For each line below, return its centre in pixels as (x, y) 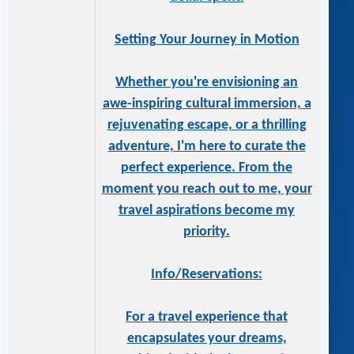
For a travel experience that (207, 318)
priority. (207, 232)
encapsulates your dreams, (207, 339)
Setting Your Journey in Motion (207, 40)
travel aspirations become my (207, 211)
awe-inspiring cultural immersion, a (207, 104)
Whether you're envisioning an (207, 83)
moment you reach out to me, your (207, 190)
